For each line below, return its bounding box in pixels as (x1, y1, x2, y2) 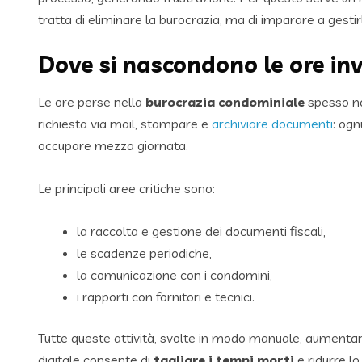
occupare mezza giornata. (38, 137, 188, 154)
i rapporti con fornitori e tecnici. (77, 288, 255, 305)
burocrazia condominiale (145, 94, 305, 111)
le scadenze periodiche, (77, 245, 212, 262)
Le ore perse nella (38, 94, 145, 111)
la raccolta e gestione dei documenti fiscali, (77, 223, 326, 240)
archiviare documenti (212, 116, 333, 133)
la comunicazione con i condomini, (77, 267, 272, 284)
